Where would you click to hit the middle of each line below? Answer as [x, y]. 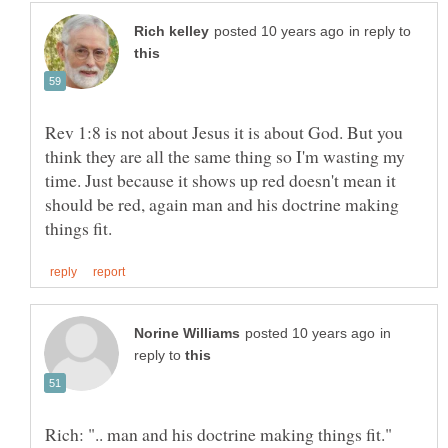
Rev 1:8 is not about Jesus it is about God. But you [224, 131]
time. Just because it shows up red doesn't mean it [220, 179]
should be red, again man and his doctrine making [222, 203]
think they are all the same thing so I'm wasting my [225, 155]
